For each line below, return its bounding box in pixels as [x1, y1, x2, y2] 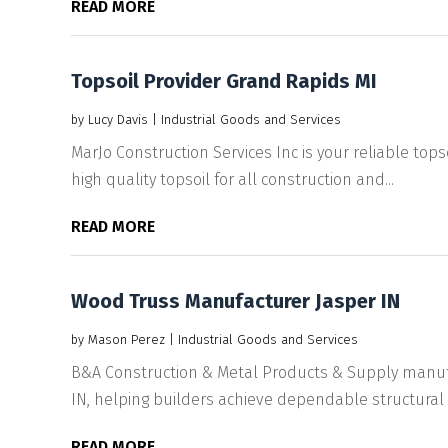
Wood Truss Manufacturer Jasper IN [70, 288, 400, 313]
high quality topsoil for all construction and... [70, 169, 394, 189]
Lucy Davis [87, 111, 148, 127]
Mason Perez [87, 331, 165, 347]
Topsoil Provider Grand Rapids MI [70, 68, 377, 93]
